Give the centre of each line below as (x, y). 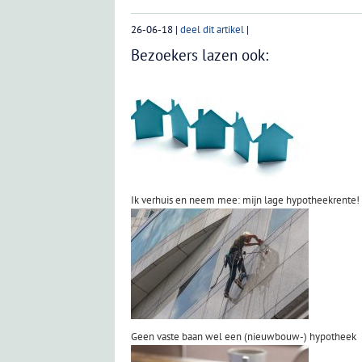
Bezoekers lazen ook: (200, 55)
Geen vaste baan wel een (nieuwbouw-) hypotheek (244, 336)
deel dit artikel (212, 29)
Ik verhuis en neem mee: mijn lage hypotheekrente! (245, 200)
